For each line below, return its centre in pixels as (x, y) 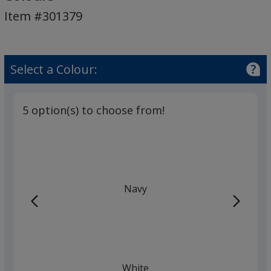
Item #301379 (43, 16)
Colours (61, 45)
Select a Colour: (54, 69)
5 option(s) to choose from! (93, 110)
